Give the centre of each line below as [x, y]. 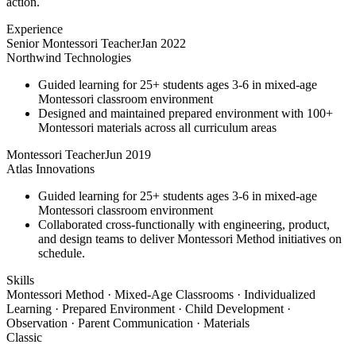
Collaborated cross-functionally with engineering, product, [184, 224]
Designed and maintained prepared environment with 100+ [186, 113]
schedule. [62, 253]
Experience [35, 29]
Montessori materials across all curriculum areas [157, 127]
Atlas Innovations [50, 168]
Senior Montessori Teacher [74, 43]
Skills [20, 280]
